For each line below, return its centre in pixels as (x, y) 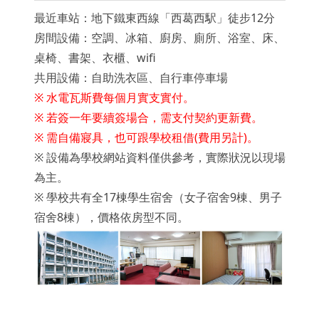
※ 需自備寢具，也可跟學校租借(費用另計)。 (146, 138)
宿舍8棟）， (66, 218)
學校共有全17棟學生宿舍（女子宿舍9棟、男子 (164, 198)
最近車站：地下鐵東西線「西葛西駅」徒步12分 (154, 18)
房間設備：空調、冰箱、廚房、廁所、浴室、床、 (159, 38)
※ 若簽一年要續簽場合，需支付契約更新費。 (148, 118)
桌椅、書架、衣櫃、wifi (95, 58)
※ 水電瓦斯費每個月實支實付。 (114, 98)
